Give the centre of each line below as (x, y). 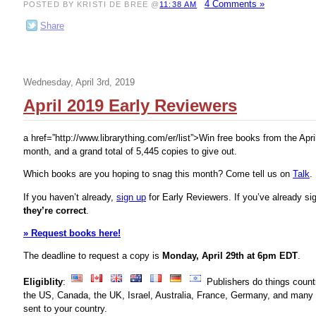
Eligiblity (43, 282)
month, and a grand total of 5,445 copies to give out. (130, 152)
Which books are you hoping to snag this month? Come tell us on (158, 174)
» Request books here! (72, 233)
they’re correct (55, 210)
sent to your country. (65, 309)
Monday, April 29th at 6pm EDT (230, 255)
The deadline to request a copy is (93, 255)
